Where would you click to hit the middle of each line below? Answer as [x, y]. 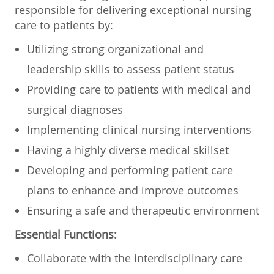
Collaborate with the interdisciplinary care [135, 258]
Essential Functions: [66, 234]
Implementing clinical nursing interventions [139, 129]
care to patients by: [64, 25]
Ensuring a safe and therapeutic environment [143, 210]
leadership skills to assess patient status [131, 69]
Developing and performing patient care [130, 170]
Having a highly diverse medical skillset [128, 150]
